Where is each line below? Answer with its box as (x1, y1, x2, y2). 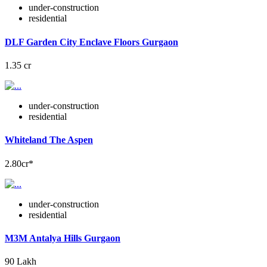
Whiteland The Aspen (5, 135, 93, 145)
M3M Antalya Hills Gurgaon (5, 232, 120, 243)
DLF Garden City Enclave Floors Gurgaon (5, 36, 178, 47)
